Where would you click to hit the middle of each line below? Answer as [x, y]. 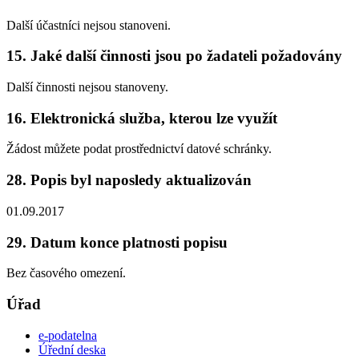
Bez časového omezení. [66, 273]
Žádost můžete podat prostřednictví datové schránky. [139, 149]
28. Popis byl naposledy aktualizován [129, 180]
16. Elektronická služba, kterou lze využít [142, 118]
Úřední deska [72, 349]
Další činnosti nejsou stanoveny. [87, 87]
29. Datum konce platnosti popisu [117, 242]
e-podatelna [68, 335]
